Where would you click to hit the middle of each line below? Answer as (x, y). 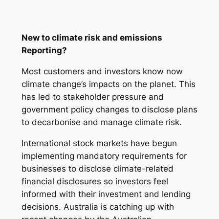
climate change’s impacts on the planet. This (108, 84)
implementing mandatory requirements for (104, 156)
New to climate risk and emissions (92, 38)
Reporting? (44, 51)
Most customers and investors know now (102, 71)
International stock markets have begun (99, 143)
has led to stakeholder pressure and (92, 97)
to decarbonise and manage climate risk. (103, 122)
